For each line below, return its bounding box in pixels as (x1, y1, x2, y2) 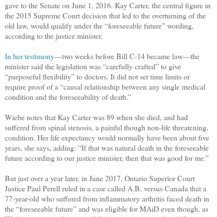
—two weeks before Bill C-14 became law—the (54, 50, 200, 61)
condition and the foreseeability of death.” (5, 91, 131, 102)
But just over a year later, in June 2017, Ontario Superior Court (5, 172, 195, 183)
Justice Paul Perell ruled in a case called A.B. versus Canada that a (5, 183, 206, 193)
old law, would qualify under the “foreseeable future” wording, (5, 20, 194, 31)
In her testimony (5, 50, 54, 61)
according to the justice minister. (5, 30, 103, 41)
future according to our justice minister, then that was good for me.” (5, 152, 209, 163)
